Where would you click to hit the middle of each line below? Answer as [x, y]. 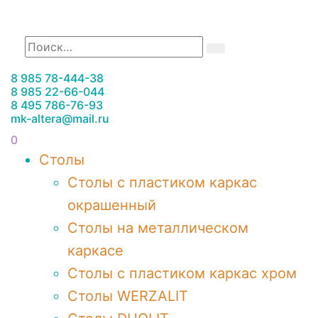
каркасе [95, 251]
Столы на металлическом [158, 228]
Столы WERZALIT [128, 296]
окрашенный [112, 205]
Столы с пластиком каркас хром [182, 273]
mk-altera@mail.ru [60, 119]
